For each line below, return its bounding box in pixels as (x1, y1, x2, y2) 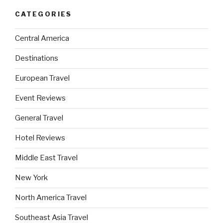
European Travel (15, 74, 70, 83)
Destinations (15, 54, 58, 63)
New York (15, 173, 48, 183)
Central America (15, 34, 69, 43)
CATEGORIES (15, 10, 72, 18)
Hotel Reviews (15, 133, 65, 143)
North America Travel (15, 193, 87, 203)
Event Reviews (15, 94, 66, 103)
